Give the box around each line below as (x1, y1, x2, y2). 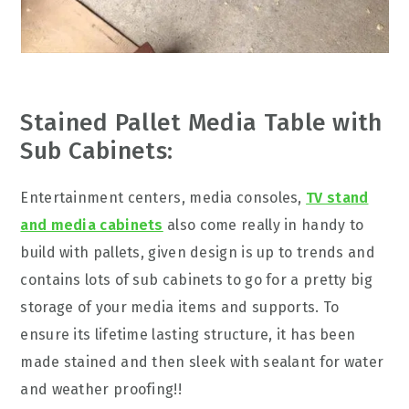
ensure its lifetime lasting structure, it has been (20, 326, 356, 343)
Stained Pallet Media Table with (20, 109, 383, 137)
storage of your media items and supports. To (20, 299, 340, 316)
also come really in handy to (163, 216, 364, 234)
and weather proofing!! (20, 381, 182, 398)
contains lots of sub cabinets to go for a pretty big (20, 271, 372, 288)
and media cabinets (20, 216, 163, 234)
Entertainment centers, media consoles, (20, 189, 307, 206)
